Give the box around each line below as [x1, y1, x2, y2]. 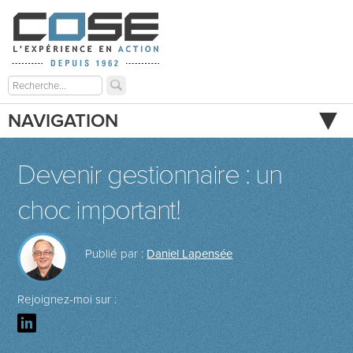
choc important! [17, 194, 180, 227]
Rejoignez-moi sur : [17, 292, 117, 307]
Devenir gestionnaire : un [17, 158, 282, 191]
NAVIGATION [8, 110, 118, 132]
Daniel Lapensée [147, 247, 233, 261]
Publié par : [85, 247, 147, 261]
